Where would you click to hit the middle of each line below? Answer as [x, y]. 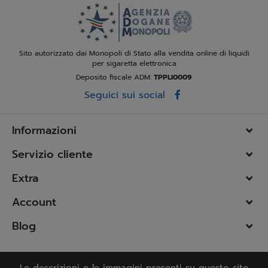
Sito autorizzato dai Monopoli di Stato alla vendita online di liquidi [134, 53]
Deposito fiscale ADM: [115, 77]
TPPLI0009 [173, 77]
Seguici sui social [125, 95]
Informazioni [44, 130]
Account [34, 202]
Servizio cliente [52, 154]
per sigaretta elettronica [134, 63]
